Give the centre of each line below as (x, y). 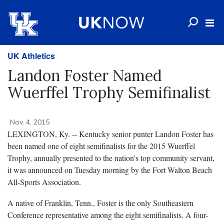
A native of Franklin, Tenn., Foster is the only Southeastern (100, 203)
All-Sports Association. (44, 182)
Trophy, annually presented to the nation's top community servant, (111, 158)
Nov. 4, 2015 (30, 122)
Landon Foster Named (85, 75)
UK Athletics (31, 56)
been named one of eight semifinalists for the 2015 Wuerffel (101, 146)
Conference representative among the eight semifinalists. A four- (108, 215)
